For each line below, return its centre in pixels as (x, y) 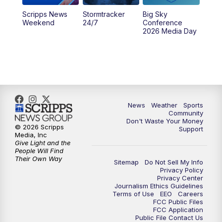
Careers (191, 194)
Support (191, 129)
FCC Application (178, 209)
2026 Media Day (170, 31)
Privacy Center (180, 178)
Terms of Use (133, 194)
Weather (164, 105)
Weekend (38, 22)
